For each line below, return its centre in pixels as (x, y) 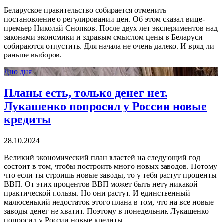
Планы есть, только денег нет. (86, 92)
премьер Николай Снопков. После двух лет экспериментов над (111, 28)
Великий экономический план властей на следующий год (102, 157)
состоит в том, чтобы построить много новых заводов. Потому (111, 166)
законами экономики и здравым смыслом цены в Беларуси (103, 37)
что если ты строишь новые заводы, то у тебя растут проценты (110, 175)
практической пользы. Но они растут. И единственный (97, 193)
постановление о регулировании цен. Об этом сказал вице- (104, 19)
